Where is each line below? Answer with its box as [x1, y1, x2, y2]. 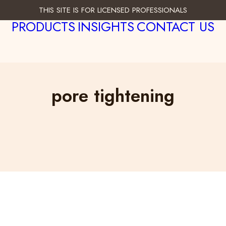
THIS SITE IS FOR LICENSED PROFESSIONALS [39, 5, 187, 16]
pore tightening [51, 83, 175, 108]
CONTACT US [137, 17, 214, 36]
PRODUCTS [12, 17, 75, 36]
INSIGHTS [78, 17, 134, 36]
